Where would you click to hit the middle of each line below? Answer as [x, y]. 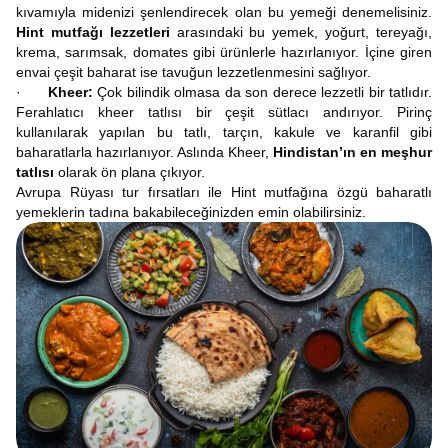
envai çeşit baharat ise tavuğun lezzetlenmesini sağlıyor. [193, 72]
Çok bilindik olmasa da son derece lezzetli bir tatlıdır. [265, 92]
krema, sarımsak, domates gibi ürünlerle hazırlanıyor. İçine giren [224, 52]
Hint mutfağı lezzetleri [96, 32]
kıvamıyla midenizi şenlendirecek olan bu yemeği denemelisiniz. [224, 12]
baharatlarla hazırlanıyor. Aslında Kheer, [144, 152]
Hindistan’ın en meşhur [352, 152]
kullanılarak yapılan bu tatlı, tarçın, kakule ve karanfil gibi [224, 132]
